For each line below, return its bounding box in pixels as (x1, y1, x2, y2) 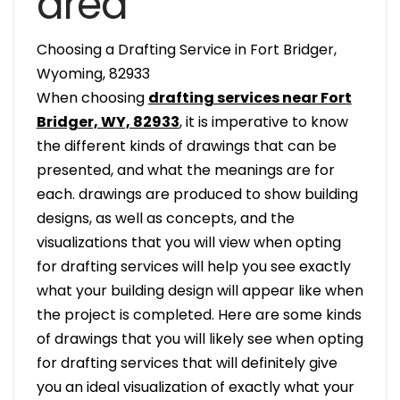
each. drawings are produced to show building (36, 183, 358, 204)
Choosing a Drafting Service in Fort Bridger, (36, 38, 337, 60)
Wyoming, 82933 (36, 62, 150, 84)
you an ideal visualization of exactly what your (36, 376, 354, 397)
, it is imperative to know (179, 111, 348, 132)
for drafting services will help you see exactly (36, 255, 351, 277)
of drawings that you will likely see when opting (36, 328, 363, 349)
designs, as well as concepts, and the (36, 207, 295, 229)
